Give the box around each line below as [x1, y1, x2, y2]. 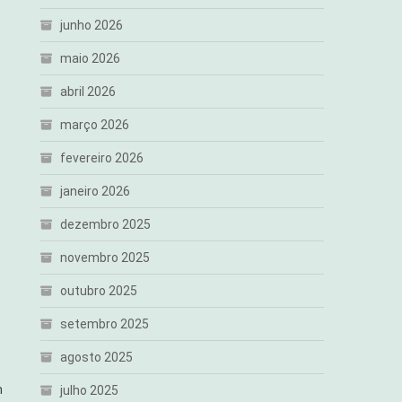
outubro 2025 [60, 284, 138, 298]
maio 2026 [60, 51, 121, 66]
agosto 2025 [60, 350, 134, 364]
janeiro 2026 [60, 184, 131, 198]
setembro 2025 [60, 317, 150, 331]
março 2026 [60, 118, 130, 132]
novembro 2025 [60, 250, 151, 265]
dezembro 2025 [60, 217, 152, 232]
